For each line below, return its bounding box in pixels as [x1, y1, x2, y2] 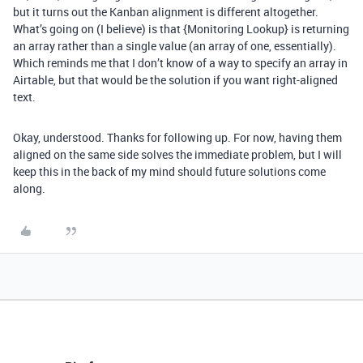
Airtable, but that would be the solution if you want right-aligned [13, 72, 338, 88]
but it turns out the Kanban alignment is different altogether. [13, 4, 318, 19]
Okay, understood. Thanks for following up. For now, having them [13, 130, 342, 145]
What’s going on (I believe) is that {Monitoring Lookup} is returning [13, 21, 349, 36]
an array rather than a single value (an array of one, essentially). [13, 38, 336, 53]
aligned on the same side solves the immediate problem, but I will [13, 147, 342, 162]
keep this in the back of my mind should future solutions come [13, 164, 326, 179]
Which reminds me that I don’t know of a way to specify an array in [13, 55, 348, 70]
